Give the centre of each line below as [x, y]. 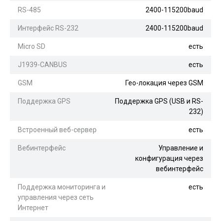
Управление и [181, 148]
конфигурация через [169, 158]
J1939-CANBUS [42, 64]
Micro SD [32, 46]
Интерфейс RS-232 [48, 28]
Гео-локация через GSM [164, 83]
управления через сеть [56, 197]
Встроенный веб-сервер [57, 129]
